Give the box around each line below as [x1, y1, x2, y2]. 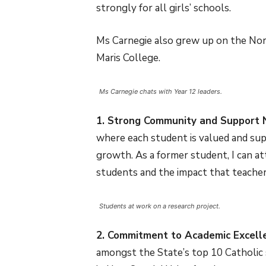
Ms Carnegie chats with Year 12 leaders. [99, 87, 222, 96]
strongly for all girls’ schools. [96, 1, 231, 15]
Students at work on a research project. [99, 202, 220, 211]
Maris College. [96, 51, 160, 65]
